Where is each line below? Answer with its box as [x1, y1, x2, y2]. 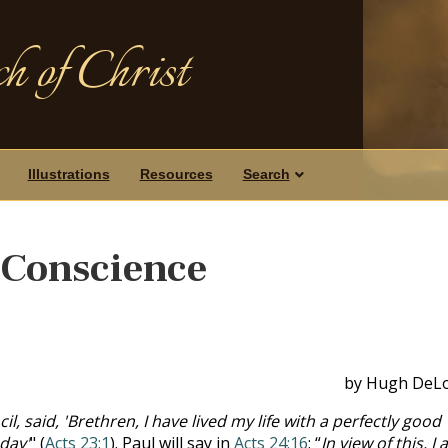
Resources [139, 166, 213, 182]
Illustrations [27, 166, 110, 182]
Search [242, 166, 290, 182]
